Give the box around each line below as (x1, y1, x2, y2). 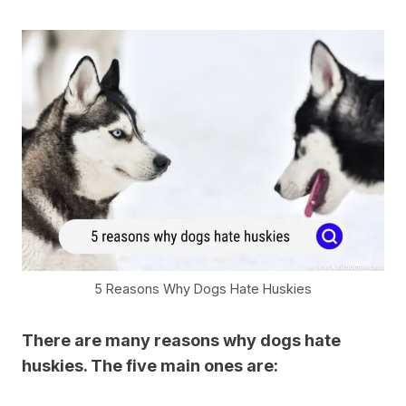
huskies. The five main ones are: (22, 355, 278, 375)
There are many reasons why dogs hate (22, 330, 341, 350)
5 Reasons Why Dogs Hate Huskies (94, 280, 312, 296)
